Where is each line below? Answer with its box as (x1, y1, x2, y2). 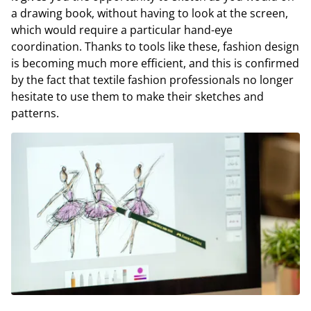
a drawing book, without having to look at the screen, (11, 5, 288, 21)
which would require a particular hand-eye (11, 22, 233, 37)
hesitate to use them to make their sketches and (11, 88, 264, 104)
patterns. (11, 105, 59, 121)
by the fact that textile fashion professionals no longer (11, 72, 294, 87)
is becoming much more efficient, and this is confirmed (11, 55, 299, 71)
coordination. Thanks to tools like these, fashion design (11, 38, 299, 54)
